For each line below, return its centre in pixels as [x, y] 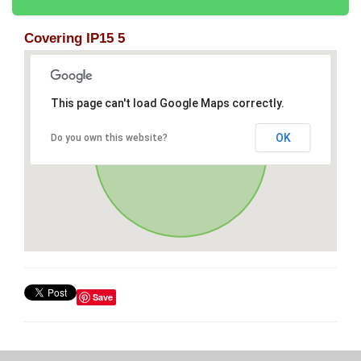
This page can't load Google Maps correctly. [167, 104]
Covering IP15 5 [75, 39]
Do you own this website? [109, 138]
